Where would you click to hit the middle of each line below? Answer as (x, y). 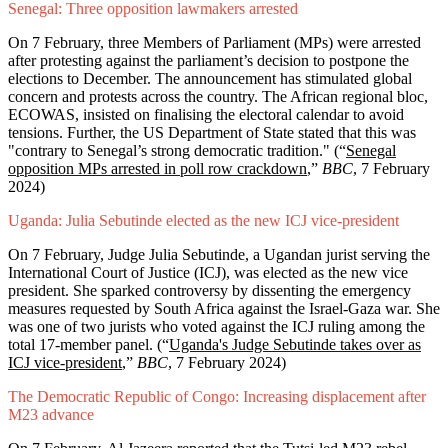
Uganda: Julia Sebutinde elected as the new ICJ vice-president (205, 221)
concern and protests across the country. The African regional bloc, (218, 97)
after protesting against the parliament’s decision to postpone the (208, 61)
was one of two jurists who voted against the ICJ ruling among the (216, 327)
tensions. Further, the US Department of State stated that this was (212, 133)
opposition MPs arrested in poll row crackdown (157, 169)
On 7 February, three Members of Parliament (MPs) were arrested (214, 43)
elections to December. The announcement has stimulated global (210, 79)
